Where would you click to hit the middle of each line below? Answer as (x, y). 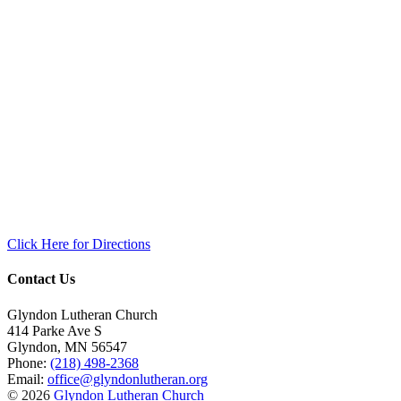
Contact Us (41, 279)
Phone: (29, 363)
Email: (27, 379)
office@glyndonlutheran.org (128, 379)
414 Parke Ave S (55, 330)
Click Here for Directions (79, 244)
